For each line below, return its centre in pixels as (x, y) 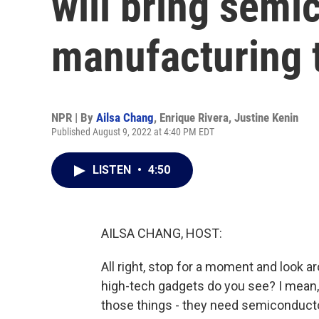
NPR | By (74, 117)
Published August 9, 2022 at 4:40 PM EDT (133, 132)
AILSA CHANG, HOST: (162, 233)
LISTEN (113, 170)
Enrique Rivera (194, 117)
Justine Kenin (266, 117)
